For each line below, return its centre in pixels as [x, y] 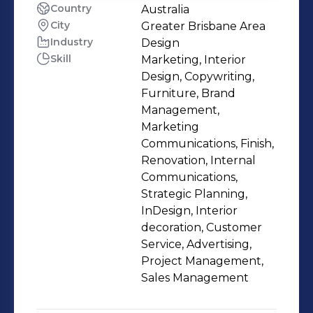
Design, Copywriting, [198, 77]
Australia [165, 9]
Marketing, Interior [194, 60]
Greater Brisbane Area [203, 26]
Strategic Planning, [194, 194]
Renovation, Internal [198, 160]
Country [71, 8]
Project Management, [202, 261]
